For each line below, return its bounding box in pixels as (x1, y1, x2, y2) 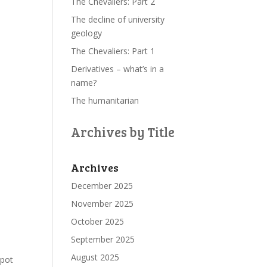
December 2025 (71, 180, 133, 191)
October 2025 (71, 216, 125, 227)
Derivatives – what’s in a (71, 63, 164, 74)
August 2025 (71, 252, 120, 263)
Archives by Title (71, 123, 175, 141)
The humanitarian (71, 95, 139, 106)
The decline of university (71, 14, 165, 25)
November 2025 (71, 198, 134, 209)
